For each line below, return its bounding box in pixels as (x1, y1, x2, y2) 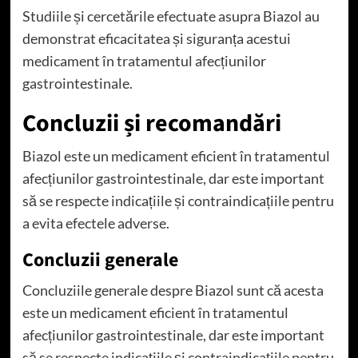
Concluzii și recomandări (22, 105, 281, 141)
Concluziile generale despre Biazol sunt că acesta (22, 280, 324, 299)
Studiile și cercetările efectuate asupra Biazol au (22, 6, 320, 25)
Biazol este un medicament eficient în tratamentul (22, 146, 330, 165)
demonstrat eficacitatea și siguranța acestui (22, 29, 291, 47)
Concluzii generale (22, 245, 178, 274)
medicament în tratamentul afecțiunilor (22, 51, 266, 70)
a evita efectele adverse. (22, 213, 169, 232)
